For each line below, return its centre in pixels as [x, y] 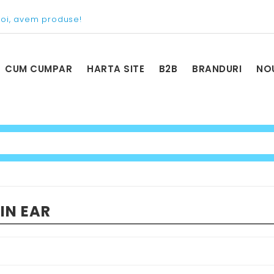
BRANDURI [217, 69]
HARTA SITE [116, 69]
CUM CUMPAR [39, 69]
